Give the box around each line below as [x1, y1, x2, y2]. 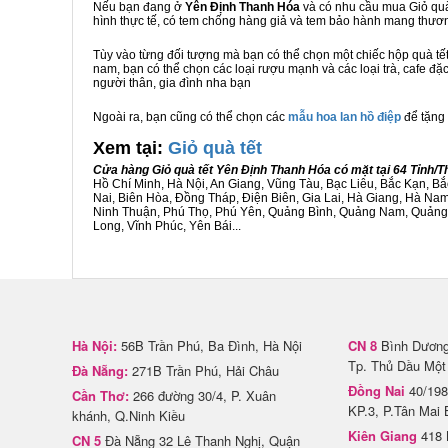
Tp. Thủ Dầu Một [348, 356, 446, 375]
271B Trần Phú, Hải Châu [128, 361, 279, 380]
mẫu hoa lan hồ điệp [288, 110, 401, 124]
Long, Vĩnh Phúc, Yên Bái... [93, 219, 241, 233]
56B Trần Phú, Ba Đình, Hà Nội [117, 336, 302, 355]
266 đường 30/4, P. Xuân [129, 386, 276, 405]
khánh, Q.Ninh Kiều [72, 406, 185, 425]
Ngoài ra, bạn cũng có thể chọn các [93, 110, 288, 124]
